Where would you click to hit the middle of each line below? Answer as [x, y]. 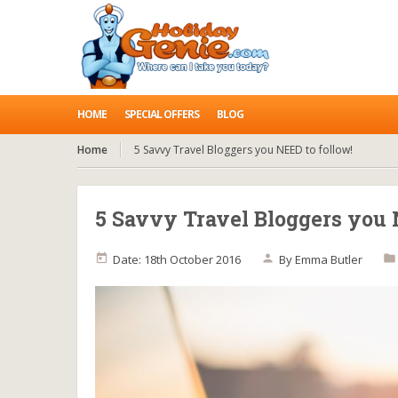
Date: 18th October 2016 [177, 259]
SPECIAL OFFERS [162, 114]
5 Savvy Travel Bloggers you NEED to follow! [243, 150]
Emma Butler [329, 259]
